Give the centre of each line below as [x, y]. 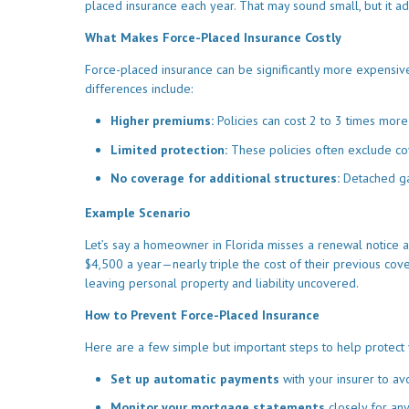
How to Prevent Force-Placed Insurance [202, 315]
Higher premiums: [162, 121]
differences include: [139, 89]
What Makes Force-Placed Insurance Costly [213, 38]
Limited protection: [169, 149]
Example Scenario [137, 212]
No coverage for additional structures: [225, 178]
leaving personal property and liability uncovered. [222, 283]
